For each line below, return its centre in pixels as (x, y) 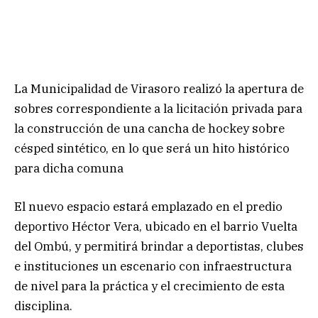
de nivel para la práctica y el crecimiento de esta (149, 286)
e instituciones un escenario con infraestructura (153, 266)
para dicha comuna (69, 168)
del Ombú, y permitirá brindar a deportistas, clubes (159, 246)
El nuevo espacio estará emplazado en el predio (148, 206)
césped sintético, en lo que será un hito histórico (152, 148)
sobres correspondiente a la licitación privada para (158, 108)
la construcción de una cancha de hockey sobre (149, 128)
